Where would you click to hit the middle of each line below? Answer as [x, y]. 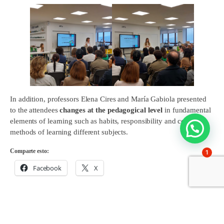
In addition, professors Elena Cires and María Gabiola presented [108, 99]
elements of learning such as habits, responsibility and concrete [107, 121]
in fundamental [187, 110]
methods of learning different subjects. [69, 132]
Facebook [47, 168]
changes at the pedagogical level [111, 110]
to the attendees [35, 110]
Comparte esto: [29, 151]
